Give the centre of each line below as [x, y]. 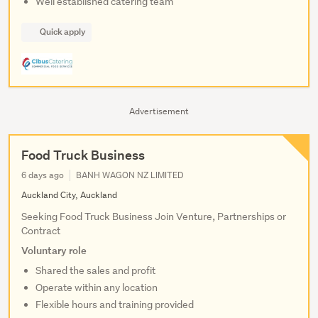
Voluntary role [54, 250]
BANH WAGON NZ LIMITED [130, 175]
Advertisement [159, 111]
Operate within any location [97, 287]
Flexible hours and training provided [115, 305]
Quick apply [63, 32]
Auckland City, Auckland [69, 195]
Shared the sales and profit [95, 270]
